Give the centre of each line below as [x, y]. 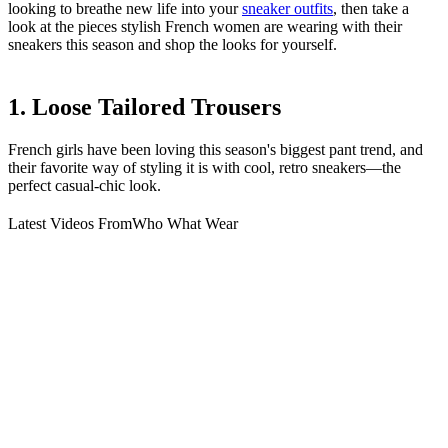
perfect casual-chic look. [84, 186]
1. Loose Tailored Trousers [144, 107]
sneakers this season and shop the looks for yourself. [172, 45]
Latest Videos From [70, 224]
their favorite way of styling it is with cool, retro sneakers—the [204, 168]
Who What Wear [185, 224]
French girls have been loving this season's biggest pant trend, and [215, 150]
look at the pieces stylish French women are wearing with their [205, 27]
